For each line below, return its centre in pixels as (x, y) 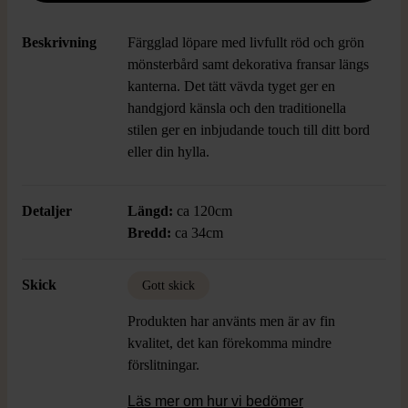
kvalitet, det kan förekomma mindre (229, 343)
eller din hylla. (168, 152)
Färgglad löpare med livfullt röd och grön (246, 42)
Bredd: (151, 233)
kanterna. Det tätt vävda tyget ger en (231, 86)
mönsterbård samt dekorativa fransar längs (248, 64)
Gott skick (168, 286)
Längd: (150, 211)
